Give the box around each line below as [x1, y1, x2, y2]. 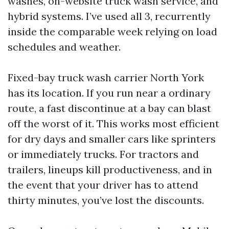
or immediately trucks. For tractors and [8, 148, 199, 161]
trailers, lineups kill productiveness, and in [8, 163, 212, 176]
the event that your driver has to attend [8, 178, 198, 192]
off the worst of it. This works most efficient [8, 117, 219, 130]
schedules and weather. [8, 40, 121, 54]
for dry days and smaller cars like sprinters [8, 132, 216, 146]
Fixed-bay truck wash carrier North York [8, 71, 204, 84]
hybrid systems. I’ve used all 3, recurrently [8, 10, 211, 23]
